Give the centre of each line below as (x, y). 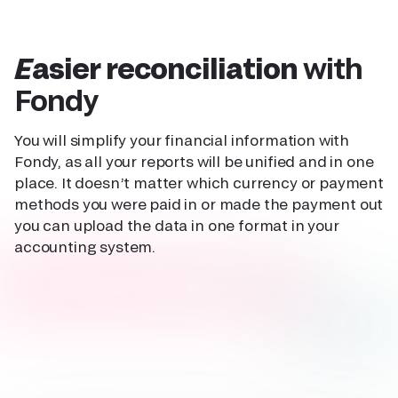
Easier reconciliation (167, 68)
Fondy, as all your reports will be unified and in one (194, 162)
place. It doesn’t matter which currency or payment (199, 183)
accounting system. (85, 247)
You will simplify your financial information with (182, 140)
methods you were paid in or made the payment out (199, 204)
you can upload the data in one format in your (177, 226)
